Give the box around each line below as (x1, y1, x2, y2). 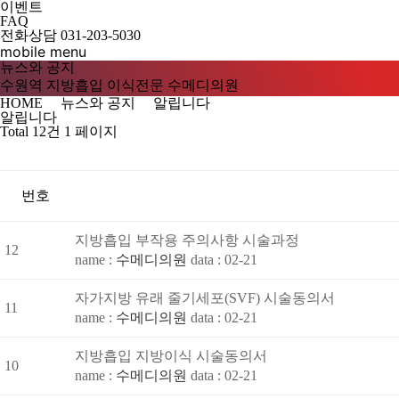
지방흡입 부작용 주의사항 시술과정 (75, 232, 299, 248)
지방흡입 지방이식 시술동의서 (75, 348, 267, 363)
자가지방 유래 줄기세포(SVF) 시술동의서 (75, 290, 335, 305)
